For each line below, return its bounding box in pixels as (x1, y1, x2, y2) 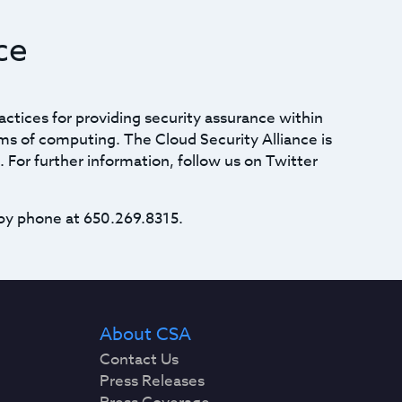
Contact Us (100, 348, 179, 371)
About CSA (100, 321, 192, 347)
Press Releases (100, 370, 205, 392)
